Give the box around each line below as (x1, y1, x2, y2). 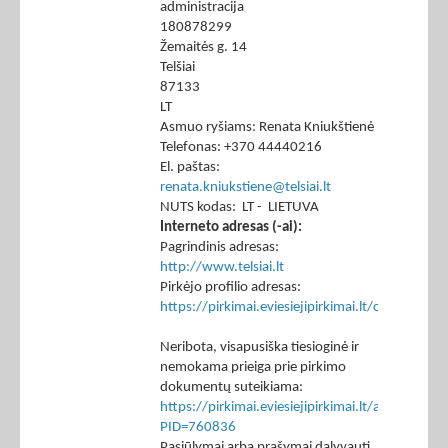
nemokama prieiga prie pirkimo (160, 360, 346, 376)
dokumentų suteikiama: (160, 380, 309, 396)
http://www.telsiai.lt (160, 260, 284, 276)
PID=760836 (160, 420, 236, 436)
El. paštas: (160, 160, 220, 176)
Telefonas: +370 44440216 (160, 140, 322, 156)
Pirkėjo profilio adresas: (160, 280, 301, 296)
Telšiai (160, 60, 195, 76)
